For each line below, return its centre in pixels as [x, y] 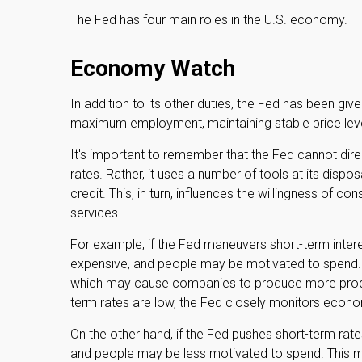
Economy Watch [153, 68]
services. [96, 213]
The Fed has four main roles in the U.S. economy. [209, 20]
